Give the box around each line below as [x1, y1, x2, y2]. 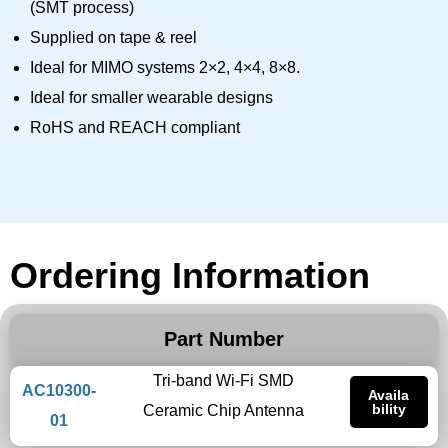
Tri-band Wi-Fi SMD [153, 372, 295, 390]
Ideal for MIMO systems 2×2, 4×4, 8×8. [30, 59, 300, 77]
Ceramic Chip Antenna [143, 402, 305, 420]
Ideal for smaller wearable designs [30, 89, 273, 107]
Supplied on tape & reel [30, 29, 197, 47]
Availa [368, 387, 410, 404]
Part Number [164, 328, 284, 351]
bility [371, 401, 406, 418]
